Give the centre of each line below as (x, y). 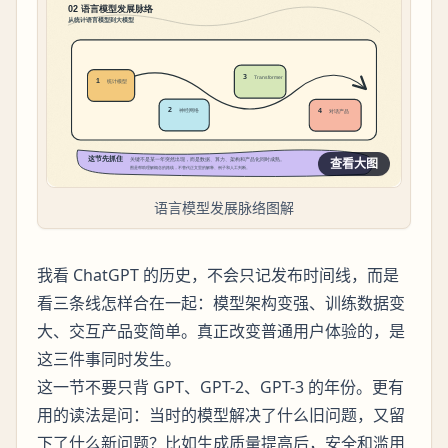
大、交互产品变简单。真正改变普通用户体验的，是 (221, 331)
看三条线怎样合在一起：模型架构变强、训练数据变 (221, 303)
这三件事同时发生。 (109, 359)
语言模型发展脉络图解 (224, 208)
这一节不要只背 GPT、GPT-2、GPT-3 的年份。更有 (220, 387)
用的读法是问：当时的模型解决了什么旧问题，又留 (221, 415)
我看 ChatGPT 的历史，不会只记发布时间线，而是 (218, 275)
